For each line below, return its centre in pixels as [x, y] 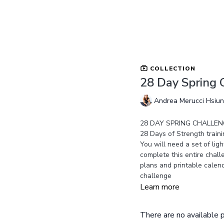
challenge [155, 175]
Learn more [159, 187]
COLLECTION [171, 68]
